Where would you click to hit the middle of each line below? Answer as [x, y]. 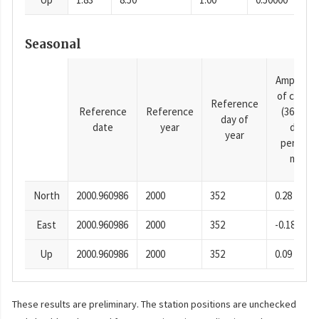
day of [234, 119]
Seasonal [53, 45]
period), [298, 142]
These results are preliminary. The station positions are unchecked [154, 304]
